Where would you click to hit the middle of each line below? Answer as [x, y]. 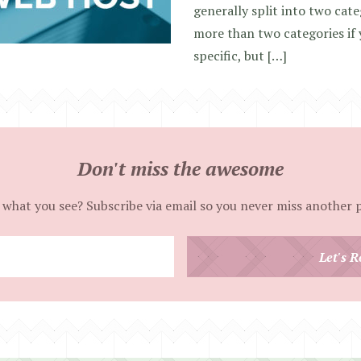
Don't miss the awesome [180, 168]
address [202, 314]
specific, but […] [240, 56]
